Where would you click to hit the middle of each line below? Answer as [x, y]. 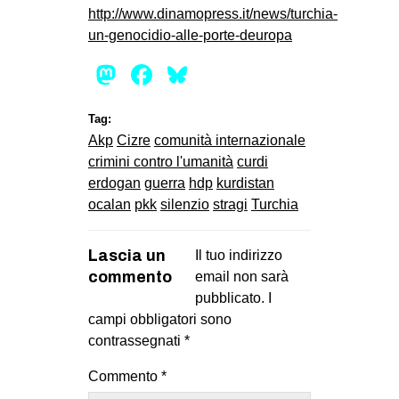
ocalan [110, 205]
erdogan [114, 183]
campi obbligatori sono [160, 320]
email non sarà [242, 277]
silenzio [185, 205]
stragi [230, 205]
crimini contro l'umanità [161, 162]
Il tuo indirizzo [239, 256]
